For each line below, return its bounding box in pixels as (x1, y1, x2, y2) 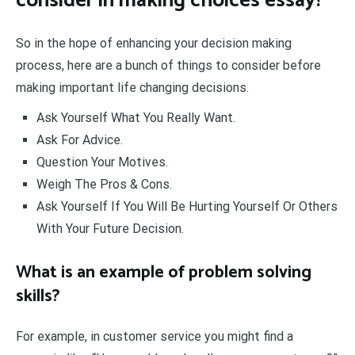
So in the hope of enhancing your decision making (16, 35, 292, 51)
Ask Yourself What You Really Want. (36, 109, 235, 125)
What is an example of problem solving (16, 258, 311, 287)
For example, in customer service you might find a (16, 328, 293, 344)
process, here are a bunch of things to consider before (16, 57, 321, 73)
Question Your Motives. (36, 154, 168, 170)
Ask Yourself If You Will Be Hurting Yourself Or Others (36, 198, 338, 214)
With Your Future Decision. (36, 220, 184, 236)
